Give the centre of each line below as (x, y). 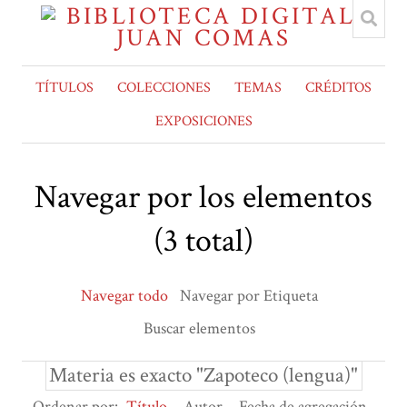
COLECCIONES (164, 88)
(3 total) (203, 242)
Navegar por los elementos (203, 198)
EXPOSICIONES (203, 121)
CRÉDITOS (338, 88)
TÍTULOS (65, 88)
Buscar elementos (199, 329)
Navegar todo (124, 296)
